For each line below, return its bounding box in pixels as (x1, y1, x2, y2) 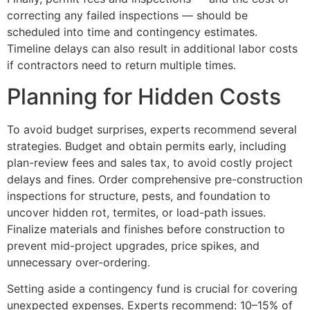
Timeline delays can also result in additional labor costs (7, 42, 298, 56)
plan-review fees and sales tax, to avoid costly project (7, 155, 293, 170)
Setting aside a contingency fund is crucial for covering (7, 282, 298, 296)
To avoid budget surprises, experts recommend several (7, 122, 297, 136)
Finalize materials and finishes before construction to (7, 221, 285, 236)
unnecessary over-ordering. (7, 255, 150, 269)
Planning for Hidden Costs (7, 82, 281, 110)
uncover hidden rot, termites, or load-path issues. (7, 205, 266, 219)
